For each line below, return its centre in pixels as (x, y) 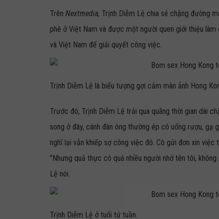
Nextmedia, (84, 13)
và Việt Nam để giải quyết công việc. (106, 45)
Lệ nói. (60, 174)
